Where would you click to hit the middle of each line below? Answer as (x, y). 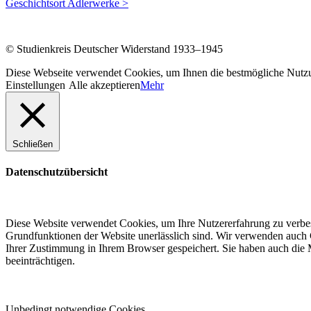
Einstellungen (35, 85)
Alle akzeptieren (104, 85)
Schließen (33, 144)
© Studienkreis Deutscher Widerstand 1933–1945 (114, 49)
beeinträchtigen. (40, 260)
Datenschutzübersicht (57, 172)
